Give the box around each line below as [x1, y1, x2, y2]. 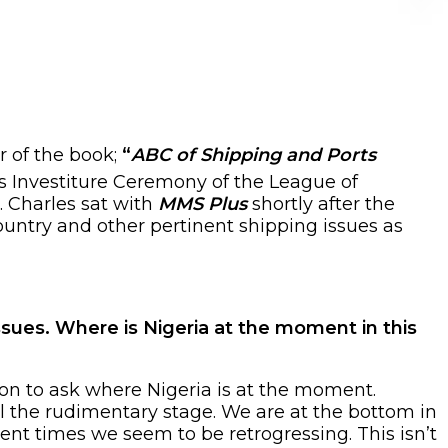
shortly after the [247, 192, 395, 215]
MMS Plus [158, 192, 247, 215]
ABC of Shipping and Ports [131, 143, 376, 166]
